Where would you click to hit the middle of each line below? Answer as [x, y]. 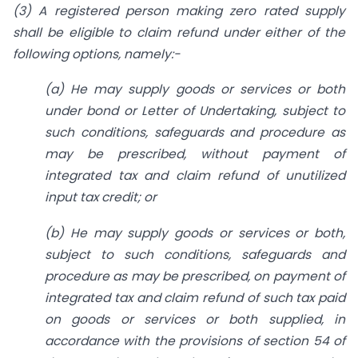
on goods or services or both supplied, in [195, 320]
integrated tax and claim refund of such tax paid [195, 298]
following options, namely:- [97, 54]
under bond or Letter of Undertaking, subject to [195, 111]
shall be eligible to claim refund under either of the [179, 32]
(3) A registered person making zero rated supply [179, 10]
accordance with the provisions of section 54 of [195, 341]
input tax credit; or [101, 197]
